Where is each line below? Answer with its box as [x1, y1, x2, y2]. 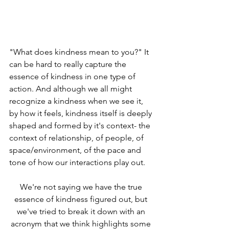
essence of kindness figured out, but [14, 194, 149, 204]
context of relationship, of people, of [9, 132, 146, 143]
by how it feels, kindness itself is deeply [9, 108, 154, 118]
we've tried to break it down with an [16, 206, 147, 216]
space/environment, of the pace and [9, 145, 143, 155]
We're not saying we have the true [19, 181, 144, 192]
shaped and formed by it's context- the [9, 120, 152, 130]
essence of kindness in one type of [9, 71, 138, 81]
